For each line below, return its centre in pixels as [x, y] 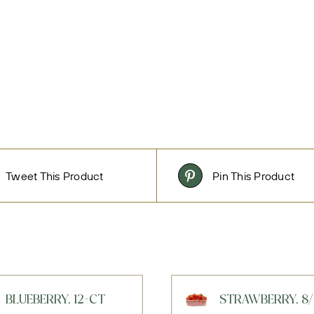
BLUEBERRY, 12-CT [55, 301]
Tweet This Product [55, 176]
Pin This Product [254, 176]
